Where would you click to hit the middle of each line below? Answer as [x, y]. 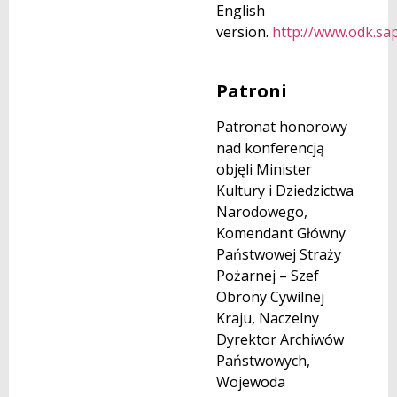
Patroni [252, 90]
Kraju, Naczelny [268, 318]
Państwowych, [263, 360]
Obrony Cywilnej [270, 296]
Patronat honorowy [282, 126]
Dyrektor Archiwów [280, 339]
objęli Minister [264, 169]
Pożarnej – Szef [268, 275]
